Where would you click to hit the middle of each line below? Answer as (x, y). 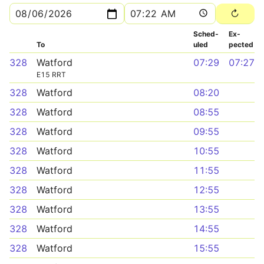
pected (241, 44)
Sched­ (206, 34)
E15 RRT (51, 75)
